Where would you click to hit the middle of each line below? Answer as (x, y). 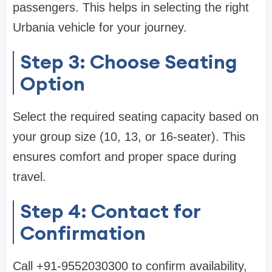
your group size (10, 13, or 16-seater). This (129, 136)
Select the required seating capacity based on (136, 116)
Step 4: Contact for (110, 211)
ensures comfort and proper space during (124, 156)
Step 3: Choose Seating (129, 61)
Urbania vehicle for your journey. (100, 27)
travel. (29, 176)
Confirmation (83, 233)
